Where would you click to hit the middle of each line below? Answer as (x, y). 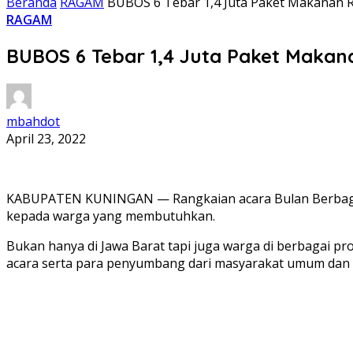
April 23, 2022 (46, 138)
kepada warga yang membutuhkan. (111, 216)
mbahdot (33, 121)
